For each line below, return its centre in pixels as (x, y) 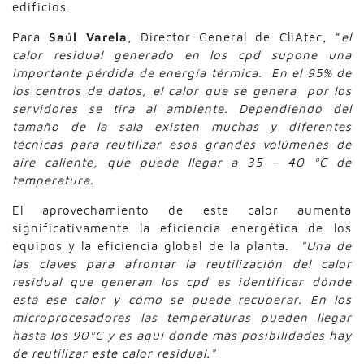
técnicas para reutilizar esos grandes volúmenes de (182, 144)
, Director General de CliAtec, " (234, 37)
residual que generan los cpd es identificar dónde (182, 281)
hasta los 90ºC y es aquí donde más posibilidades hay (182, 335)
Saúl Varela (88, 37)
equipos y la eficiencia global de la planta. (154, 245)
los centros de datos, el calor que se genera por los (182, 90)
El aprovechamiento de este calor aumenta (182, 210)
